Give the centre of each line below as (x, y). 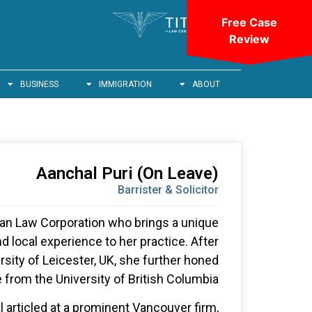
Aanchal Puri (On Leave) (127, 173)
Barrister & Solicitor (168, 190)
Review (249, 39)
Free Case (249, 22)
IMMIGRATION (125, 84)
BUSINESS (39, 84)
